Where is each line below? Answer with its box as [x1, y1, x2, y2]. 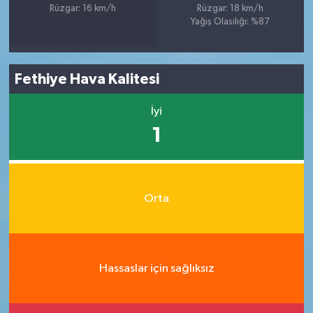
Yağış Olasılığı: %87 [191, 17, 270, 27]
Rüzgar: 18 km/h [197, 4, 264, 13]
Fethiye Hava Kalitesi [15, 71, 160, 87]
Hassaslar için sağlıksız [99, 262, 214, 275]
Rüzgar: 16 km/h [49, 4, 116, 13]
